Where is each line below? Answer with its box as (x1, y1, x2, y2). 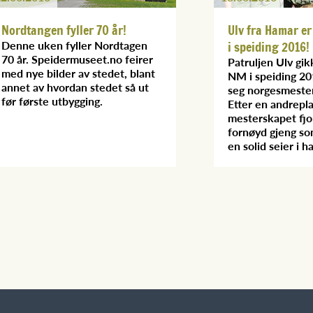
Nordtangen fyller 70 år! (1, 20, 126, 39)
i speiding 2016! (228, 37, 310, 56)
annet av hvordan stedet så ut (1, 78, 149, 95)
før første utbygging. (1, 92, 103, 109)
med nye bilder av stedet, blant (1, 64, 155, 81)
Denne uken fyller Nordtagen (1, 36, 147, 53)
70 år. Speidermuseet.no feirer (1, 50, 153, 67)
